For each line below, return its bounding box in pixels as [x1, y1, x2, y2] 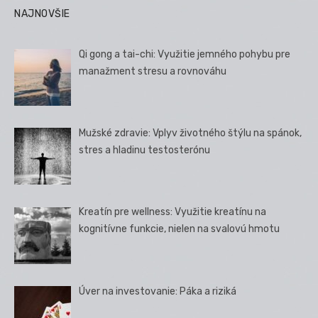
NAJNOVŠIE [14, 7, 70, 20]
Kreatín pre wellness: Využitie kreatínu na [79, 206, 267, 219]
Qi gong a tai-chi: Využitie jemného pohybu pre [79, 48, 291, 60]
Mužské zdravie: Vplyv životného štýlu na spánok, [79, 127, 302, 140]
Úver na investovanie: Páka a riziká [79, 285, 237, 297]
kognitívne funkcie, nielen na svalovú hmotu [79, 223, 280, 236]
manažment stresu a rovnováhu [79, 65, 227, 77]
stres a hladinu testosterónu [79, 144, 211, 157]
